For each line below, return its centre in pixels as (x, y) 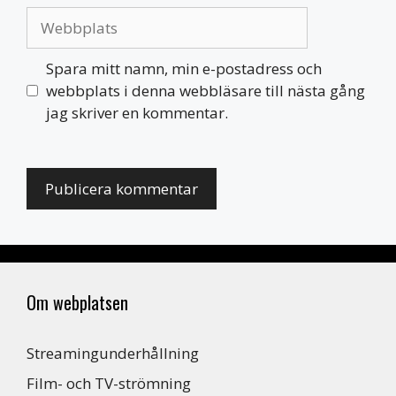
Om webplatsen (77, 302)
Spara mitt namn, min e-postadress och (183, 68)
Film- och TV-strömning (109, 383)
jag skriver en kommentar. (137, 112)
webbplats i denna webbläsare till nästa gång (205, 90)
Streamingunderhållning (113, 353)
